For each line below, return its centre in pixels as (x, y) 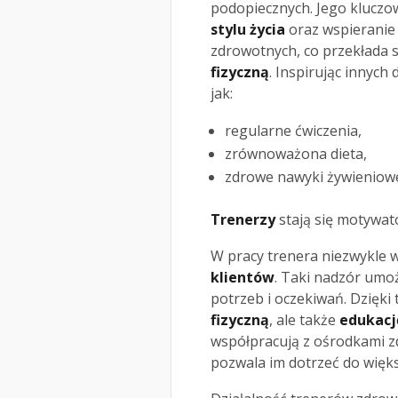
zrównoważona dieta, (296, 154)
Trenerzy (243, 220)
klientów (243, 278)
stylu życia (248, 30)
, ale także (304, 320)
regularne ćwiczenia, (293, 131)
